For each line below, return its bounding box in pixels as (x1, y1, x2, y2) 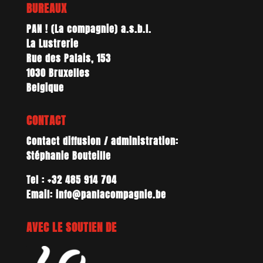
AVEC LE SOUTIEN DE (26, 218, 117, 235)
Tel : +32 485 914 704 (26, 172, 117, 187)
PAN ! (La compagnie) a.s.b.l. (26, 21, 151, 36)
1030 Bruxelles (26, 65, 90, 80)
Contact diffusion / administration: (26, 133, 178, 148)
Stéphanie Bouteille (26, 148, 111, 163)
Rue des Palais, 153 (26, 50, 111, 65)
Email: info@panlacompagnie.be (26, 187, 166, 201)
